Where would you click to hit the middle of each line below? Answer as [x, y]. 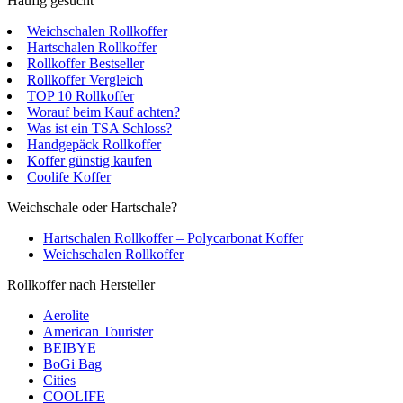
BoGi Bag [72, 363]
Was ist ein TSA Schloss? [99, 128]
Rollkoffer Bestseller [85, 63]
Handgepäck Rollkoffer [94, 144]
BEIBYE [70, 347]
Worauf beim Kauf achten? [103, 112]
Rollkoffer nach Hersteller [81, 284]
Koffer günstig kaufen [90, 160]
